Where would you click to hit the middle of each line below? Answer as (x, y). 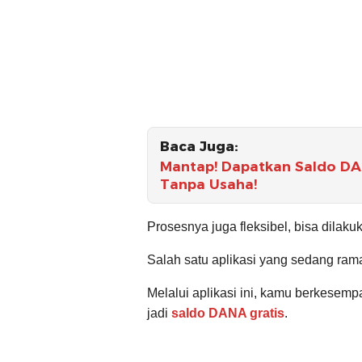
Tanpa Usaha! (208, 184)
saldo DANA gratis (228, 313)
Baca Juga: (199, 146)
